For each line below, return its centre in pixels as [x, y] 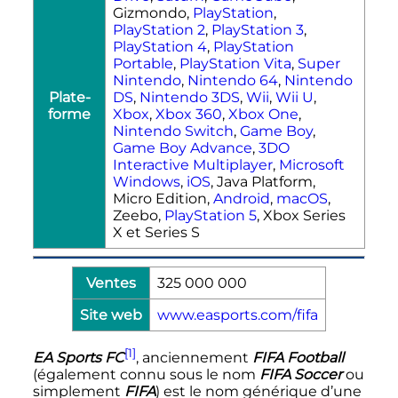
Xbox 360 [189, 114]
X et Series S [156, 232]
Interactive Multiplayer [193, 164]
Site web [111, 314]
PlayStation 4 [160, 46]
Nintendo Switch [173, 131]
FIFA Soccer [300, 374]
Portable [143, 63]
